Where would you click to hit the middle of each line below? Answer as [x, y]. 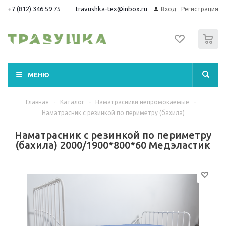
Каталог [72, 102]
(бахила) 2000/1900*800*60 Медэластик [113, 145]
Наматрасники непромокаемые [142, 102]
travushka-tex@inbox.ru [111, 8]
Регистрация [200, 9]
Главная [37, 102]
